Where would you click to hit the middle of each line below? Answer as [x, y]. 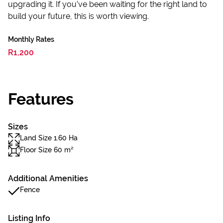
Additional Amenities [48, 178]
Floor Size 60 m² [47, 150]
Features [41, 99]
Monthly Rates [31, 39]
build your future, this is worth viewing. [78, 16]
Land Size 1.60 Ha [49, 138]
